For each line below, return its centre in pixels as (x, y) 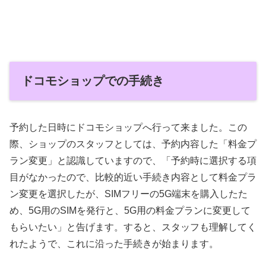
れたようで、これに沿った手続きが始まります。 (114, 244)
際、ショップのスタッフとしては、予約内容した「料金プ (133, 144)
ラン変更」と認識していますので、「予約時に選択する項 (133, 161)
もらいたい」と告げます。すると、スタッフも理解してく (133, 227)
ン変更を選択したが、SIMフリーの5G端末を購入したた (129, 194)
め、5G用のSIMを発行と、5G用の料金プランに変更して (130, 211)
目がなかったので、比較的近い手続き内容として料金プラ (133, 178)
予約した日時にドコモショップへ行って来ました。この (128, 128)
